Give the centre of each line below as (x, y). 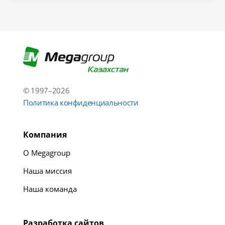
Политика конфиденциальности (81, 102)
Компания (45, 134)
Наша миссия (47, 171)
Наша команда (50, 189)
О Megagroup (47, 152)
